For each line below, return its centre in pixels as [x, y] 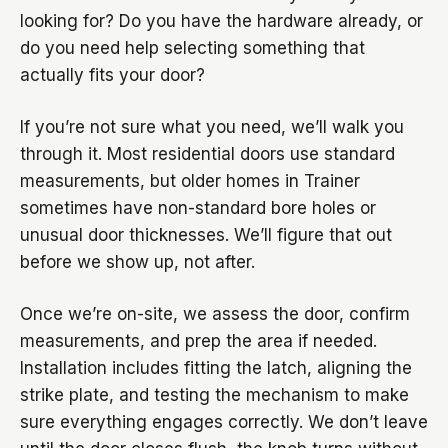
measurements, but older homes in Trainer [190, 181]
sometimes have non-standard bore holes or [198, 208]
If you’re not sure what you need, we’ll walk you [212, 127]
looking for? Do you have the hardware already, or [221, 21]
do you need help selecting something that [192, 48]
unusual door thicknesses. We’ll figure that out [206, 235]
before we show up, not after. [137, 262]
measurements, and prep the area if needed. [198, 341]
